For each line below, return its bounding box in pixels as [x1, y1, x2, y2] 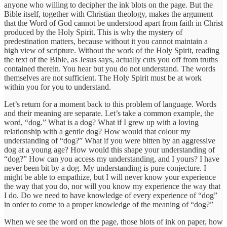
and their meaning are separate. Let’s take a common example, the [4, 109, 214, 118]
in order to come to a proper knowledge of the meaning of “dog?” [4, 200, 213, 209]
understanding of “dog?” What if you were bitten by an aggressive [4, 136, 215, 145]
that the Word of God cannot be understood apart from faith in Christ [4, 19, 223, 28]
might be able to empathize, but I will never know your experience [4, 173, 216, 182]
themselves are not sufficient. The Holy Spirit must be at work [4, 73, 202, 83]
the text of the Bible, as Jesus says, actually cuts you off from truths [4, 55, 218, 64]
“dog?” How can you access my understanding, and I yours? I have [4, 155, 219, 164]
